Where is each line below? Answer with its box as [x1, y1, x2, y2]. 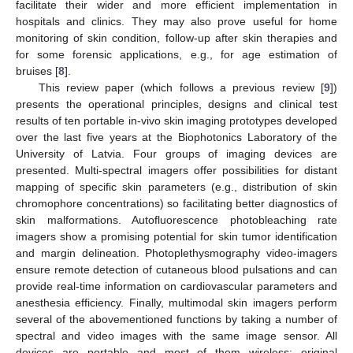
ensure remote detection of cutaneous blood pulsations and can [16, 262, 337, 276]
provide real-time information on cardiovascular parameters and [16, 279, 337, 292]
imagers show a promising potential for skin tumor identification [16, 229, 337, 243]
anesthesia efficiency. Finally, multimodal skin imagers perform [16, 295, 337, 309]
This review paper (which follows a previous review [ [38, 80, 324, 94]
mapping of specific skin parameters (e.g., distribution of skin [16, 180, 337, 193]
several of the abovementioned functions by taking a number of [16, 312, 337, 325]
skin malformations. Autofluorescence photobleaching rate [16, 213, 337, 226]
